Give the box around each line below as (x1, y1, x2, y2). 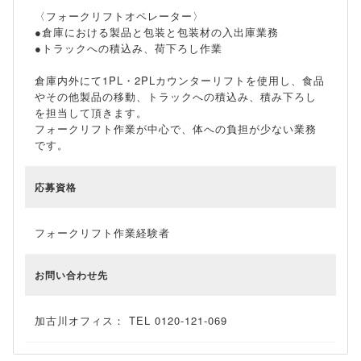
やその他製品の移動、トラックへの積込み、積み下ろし (35, 89, 317, 105)
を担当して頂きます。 (35, 105, 147, 121)
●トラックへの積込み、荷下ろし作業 (35, 40, 222, 56)
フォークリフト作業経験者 (35, 225, 170, 241)
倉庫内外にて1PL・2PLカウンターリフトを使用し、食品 (35, 73, 325, 89)
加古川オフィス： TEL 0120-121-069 (35, 313, 227, 329)
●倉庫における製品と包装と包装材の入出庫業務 (35, 24, 279, 40)
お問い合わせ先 (35, 268, 108, 283)
